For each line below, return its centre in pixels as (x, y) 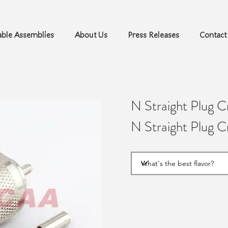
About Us (91, 35)
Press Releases (154, 35)
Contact (213, 35)
